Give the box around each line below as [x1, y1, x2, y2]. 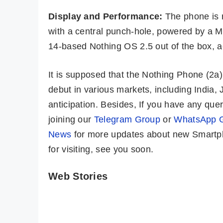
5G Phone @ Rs [56, 208, 125, 219]
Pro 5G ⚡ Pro [140, 197, 198, 207]
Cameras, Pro [140, 208, 200, 219]
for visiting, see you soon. [48, 144, 154, 155]
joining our [48, 114, 94, 125]
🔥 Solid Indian [56, 197, 120, 207]
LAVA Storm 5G [56, 185, 124, 196]
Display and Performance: [48, 11, 165, 22]
